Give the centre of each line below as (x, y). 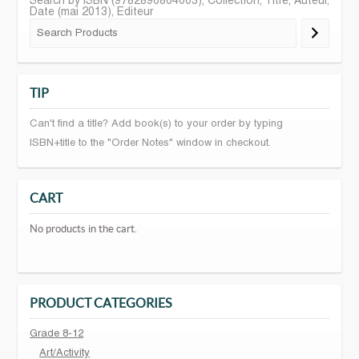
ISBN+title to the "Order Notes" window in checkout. (150, 143)
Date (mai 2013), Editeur (91, 12)
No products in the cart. (83, 228)
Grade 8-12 (56, 334)
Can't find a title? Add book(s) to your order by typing (156, 124)
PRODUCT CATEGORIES (101, 303)
